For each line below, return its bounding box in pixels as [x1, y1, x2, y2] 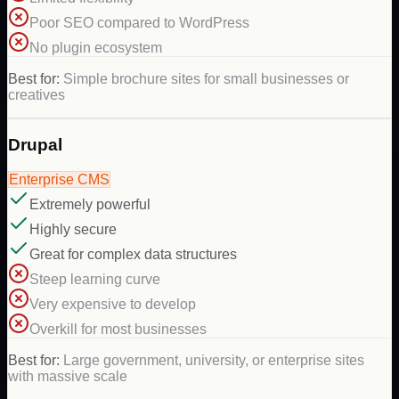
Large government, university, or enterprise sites [63, 353, 364, 369]
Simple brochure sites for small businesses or [63, 70, 349, 86]
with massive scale [8, 369, 127, 385]
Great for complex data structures [29, 247, 237, 263]
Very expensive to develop [29, 297, 196, 313]
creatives [8, 86, 65, 102]
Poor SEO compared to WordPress [29, 14, 249, 30]
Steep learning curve [29, 272, 160, 288]
